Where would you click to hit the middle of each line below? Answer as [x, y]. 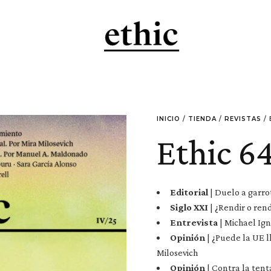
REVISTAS [243, 119]
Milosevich [177, 253]
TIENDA [202, 119]
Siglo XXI [189, 207]
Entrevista [194, 222]
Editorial [189, 192]
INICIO [168, 119]
